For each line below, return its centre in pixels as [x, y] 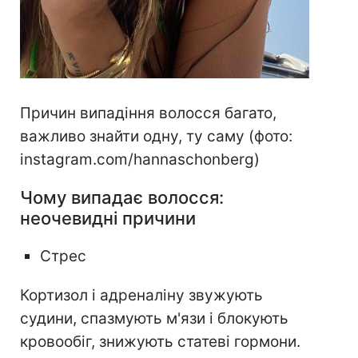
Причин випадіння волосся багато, [148, 113]
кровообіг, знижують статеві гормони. [160, 342]
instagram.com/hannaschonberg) [140, 160]
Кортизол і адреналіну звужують [141, 296]
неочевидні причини [108, 219]
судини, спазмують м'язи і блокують [154, 319]
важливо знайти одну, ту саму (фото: [156, 137]
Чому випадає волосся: [122, 198]
